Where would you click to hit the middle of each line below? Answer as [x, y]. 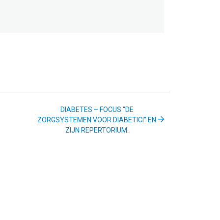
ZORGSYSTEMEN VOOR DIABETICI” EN [97, 120]
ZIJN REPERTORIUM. [97, 130]
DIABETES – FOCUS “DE [97, 109]
